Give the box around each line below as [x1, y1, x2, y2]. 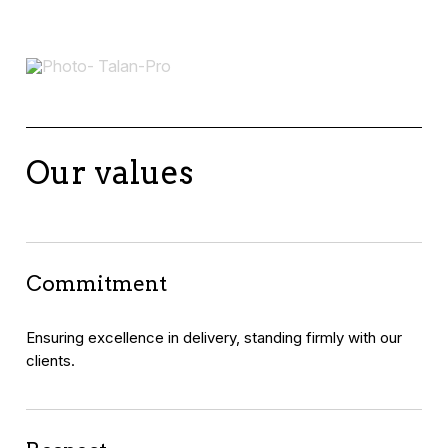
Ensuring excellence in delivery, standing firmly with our [26, 327, 403, 347]
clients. [26, 350, 76, 370]
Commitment [26, 271, 168, 297]
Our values [26, 153, 194, 192]
